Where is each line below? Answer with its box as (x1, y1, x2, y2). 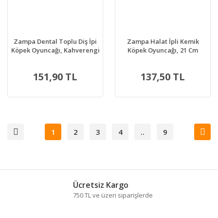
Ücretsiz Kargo (73, 179, 128, 190)
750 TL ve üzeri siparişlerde (73, 190, 153, 200)
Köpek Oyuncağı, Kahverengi (11, 46, 100, 55)
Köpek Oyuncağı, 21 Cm (127, 46, 198, 55)
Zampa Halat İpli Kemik (127, 37, 199, 46)
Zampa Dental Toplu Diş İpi (14, 37, 97, 46)
